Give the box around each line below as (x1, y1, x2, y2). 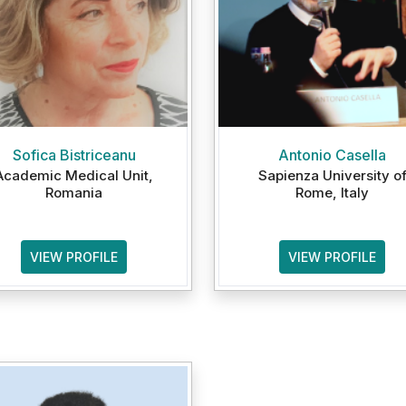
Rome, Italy (295, 184, 369, 201)
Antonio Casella (278, 146, 386, 164)
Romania (45, 184, 102, 201)
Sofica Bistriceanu (12, 146, 136, 164)
